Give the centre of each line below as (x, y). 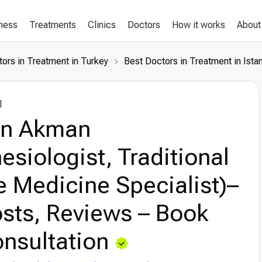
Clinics (101, 25)
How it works (198, 25)
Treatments (52, 25)
